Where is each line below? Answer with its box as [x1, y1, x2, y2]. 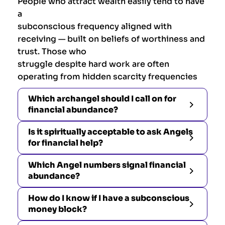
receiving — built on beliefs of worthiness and [18, 33, 205, 44]
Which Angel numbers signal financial [28, 159, 186, 170]
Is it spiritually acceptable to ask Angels [28, 126, 193, 137]
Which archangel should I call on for [28, 93, 176, 104]
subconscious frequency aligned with [18, 21, 172, 32]
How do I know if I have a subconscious [28, 192, 189, 203]
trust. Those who [18, 46, 86, 57]
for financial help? [28, 137, 103, 148]
